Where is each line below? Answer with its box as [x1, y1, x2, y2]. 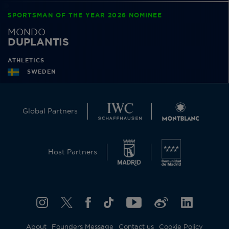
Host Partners [48, 148, 97, 156]
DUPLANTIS [8, 37, 70, 48]
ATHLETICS [8, 57, 44, 63]
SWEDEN [27, 69, 56, 75]
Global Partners [22, 107, 78, 115]
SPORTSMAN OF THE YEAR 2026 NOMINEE [8, 12, 163, 18]
